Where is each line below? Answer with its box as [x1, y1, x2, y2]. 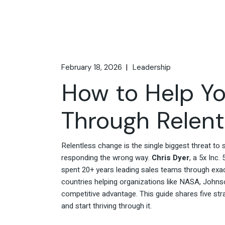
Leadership [133, 62, 171, 73]
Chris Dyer [152, 152, 189, 164]
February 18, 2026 [61, 62, 122, 73]
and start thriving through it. [61, 200, 152, 212]
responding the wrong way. [61, 152, 152, 164]
